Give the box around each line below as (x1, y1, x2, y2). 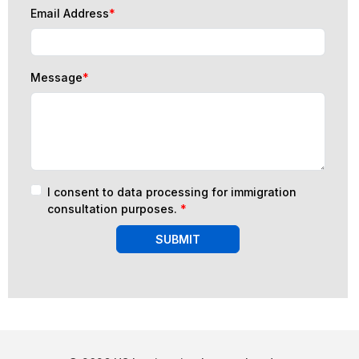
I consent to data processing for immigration (47, 185, 296, 199)
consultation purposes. (47, 202, 180, 216)
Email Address (30, 6, 109, 20)
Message (30, 71, 83, 84)
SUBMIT (155, 232, 201, 246)
